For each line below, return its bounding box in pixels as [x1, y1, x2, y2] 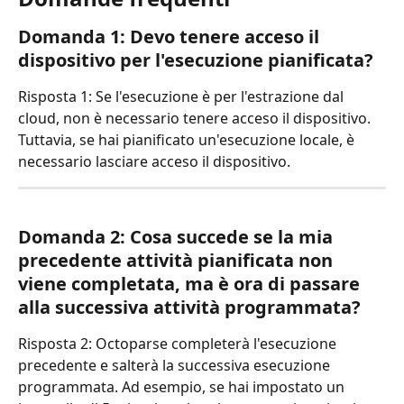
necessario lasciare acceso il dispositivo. [18, 151, 290, 171]
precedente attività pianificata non [18, 248, 337, 273]
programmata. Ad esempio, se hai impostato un [18, 377, 348, 398]
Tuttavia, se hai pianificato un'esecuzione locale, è [18, 129, 358, 150]
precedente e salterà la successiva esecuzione [18, 355, 334, 376]
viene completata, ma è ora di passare [18, 271, 364, 297]
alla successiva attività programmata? [18, 295, 361, 320]
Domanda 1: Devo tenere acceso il [18, 23, 324, 49]
